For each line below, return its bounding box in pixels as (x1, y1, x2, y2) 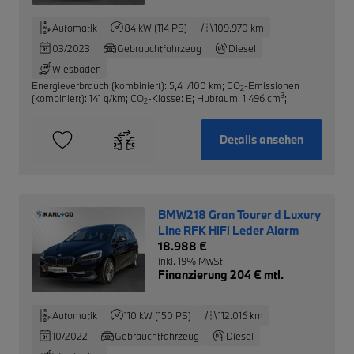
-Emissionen (244, 78, 299, 92)
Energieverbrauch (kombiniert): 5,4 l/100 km (32, 78, 222, 92)
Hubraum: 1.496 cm (197, 91, 281, 104)
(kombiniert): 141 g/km (32, 91, 126, 104)
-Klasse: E (148, 91, 192, 104)
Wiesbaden (52, 62, 101, 75)
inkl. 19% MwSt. (157, 254, 225, 267)
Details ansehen (219, 131, 303, 147)
